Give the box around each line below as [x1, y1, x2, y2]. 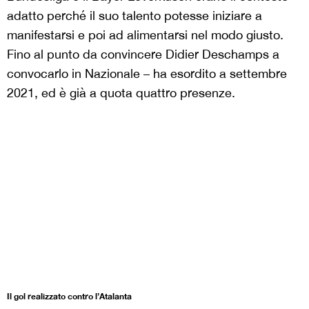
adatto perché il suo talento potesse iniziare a [7, 8, 262, 23]
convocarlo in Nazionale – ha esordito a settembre [7, 66, 287, 81]
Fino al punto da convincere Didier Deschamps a [7, 46, 279, 61]
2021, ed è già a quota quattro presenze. [7, 85, 235, 100]
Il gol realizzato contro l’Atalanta [7, 291, 132, 302]
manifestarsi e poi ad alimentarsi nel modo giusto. [7, 27, 283, 42]
